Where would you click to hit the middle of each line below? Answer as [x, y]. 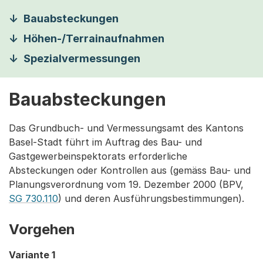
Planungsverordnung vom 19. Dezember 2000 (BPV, [126, 184]
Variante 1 [32, 255]
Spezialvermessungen [82, 58]
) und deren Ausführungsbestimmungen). [151, 198]
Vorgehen [42, 229]
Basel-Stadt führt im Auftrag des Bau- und [105, 142]
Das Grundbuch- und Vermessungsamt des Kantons [126, 128]
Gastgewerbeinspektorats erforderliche [98, 156]
